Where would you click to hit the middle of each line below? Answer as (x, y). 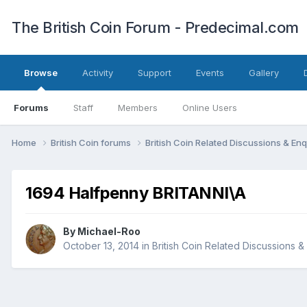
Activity (98, 73)
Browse (41, 73)
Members (138, 108)
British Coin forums (92, 142)
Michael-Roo (109, 232)
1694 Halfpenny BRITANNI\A (136, 193)
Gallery (264, 73)
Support (155, 73)
